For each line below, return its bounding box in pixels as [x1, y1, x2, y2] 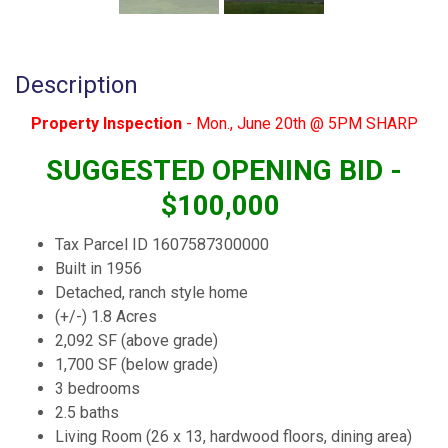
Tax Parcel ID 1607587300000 [55, 234, 269, 254]
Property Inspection [30, 113, 182, 133]
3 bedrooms [55, 378, 144, 398]
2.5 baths [55, 402, 123, 422]
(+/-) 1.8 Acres [55, 306, 161, 326]
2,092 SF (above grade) [55, 330, 222, 350]
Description [15, 70, 138, 99]
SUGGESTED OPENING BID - [46, 153, 402, 187]
